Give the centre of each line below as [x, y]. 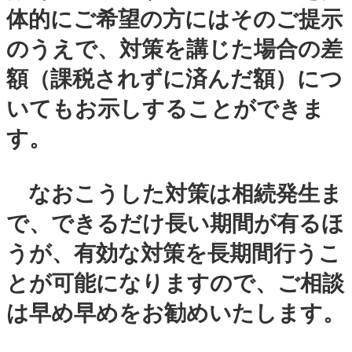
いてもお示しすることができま [165, 108]
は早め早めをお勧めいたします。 [176, 313]
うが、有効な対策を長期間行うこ [174, 253]
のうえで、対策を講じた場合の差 [174, 49]
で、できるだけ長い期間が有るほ [175, 223]
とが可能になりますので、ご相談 [175, 283]
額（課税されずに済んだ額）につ [174, 79]
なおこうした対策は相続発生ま [174, 193]
